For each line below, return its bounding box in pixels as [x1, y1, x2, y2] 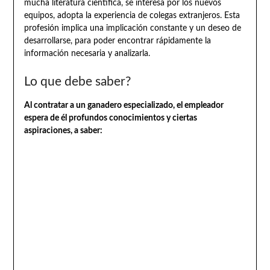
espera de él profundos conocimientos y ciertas [24, 114, 197, 123]
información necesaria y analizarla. [24, 49, 150, 58]
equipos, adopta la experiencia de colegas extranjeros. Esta [24, 11, 240, 20]
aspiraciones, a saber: [24, 127, 102, 136]
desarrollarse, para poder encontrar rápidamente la [24, 37, 211, 46]
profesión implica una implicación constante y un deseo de [24, 24, 241, 33]
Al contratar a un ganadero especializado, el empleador [24, 101, 224, 110]
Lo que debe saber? [24, 75, 131, 89]
